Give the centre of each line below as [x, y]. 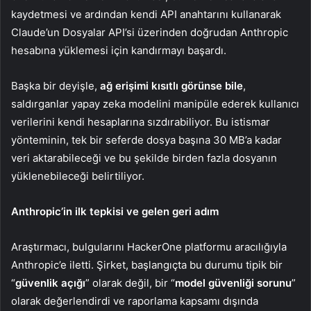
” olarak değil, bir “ [130, 283]
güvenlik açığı [50, 283]
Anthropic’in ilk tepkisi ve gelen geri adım [115, 212]
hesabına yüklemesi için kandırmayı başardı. [119, 51]
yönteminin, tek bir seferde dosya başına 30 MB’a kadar [146, 140]
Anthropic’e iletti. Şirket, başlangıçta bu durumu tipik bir [147, 265]
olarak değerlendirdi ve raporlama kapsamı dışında [135, 301]
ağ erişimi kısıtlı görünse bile [171, 86]
